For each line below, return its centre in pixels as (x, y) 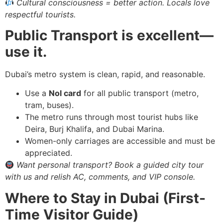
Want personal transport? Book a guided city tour (110, 165)
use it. (26, 52)
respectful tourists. (40, 14)
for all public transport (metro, (140, 93)
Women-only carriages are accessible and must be (120, 141)
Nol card (65, 93)
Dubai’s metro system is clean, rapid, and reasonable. (105, 74)
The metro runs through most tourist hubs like (111, 117)
